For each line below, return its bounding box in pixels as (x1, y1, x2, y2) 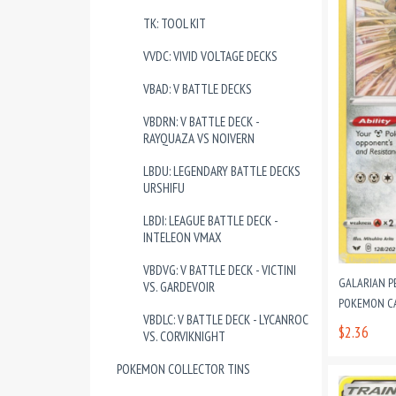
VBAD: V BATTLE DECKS (143, 80, 252, 97)
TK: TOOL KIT (143, 15, 206, 32)
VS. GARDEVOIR (143, 278, 215, 295)
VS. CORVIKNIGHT (143, 328, 225, 345)
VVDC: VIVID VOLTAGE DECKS (143, 48, 278, 65)
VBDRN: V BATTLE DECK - (143, 113, 259, 130)
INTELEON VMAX (143, 229, 222, 246)
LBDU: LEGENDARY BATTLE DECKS (143, 163, 301, 179)
